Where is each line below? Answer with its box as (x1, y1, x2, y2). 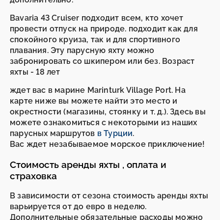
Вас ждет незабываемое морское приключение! (10, 139, 205, 149)
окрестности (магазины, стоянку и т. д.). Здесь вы (10, 107, 206, 116)
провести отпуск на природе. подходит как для (10, 24, 198, 33)
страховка (10, 170, 57, 181)
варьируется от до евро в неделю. (10, 202, 147, 212)
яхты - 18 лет (10, 67, 60, 77)
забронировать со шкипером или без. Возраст (10, 56, 195, 66)
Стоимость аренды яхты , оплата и (10, 159, 166, 170)
